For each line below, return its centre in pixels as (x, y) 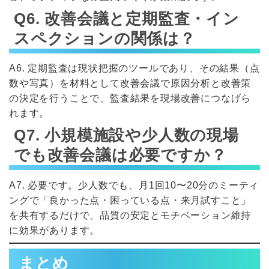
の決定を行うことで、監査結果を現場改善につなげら (130, 98)
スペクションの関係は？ (105, 38)
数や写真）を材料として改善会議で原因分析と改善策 (130, 83)
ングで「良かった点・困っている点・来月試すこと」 (130, 201)
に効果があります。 (55, 231)
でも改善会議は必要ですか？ (120, 155)
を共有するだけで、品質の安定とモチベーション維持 (130, 216)
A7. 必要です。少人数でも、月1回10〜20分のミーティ (134, 186)
